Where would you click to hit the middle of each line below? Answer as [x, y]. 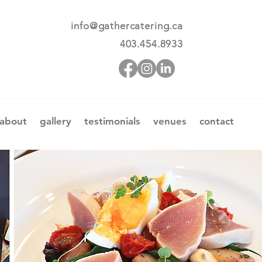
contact [217, 121]
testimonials [112, 121]
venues [170, 121]
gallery [56, 121]
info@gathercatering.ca [127, 26]
